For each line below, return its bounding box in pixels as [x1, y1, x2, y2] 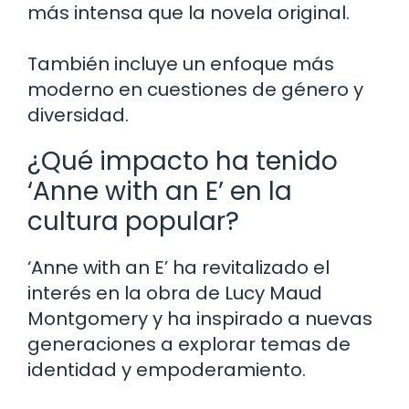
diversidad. [27, 101, 129, 128]
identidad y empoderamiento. [27, 356, 306, 383]
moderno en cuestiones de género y [27, 76, 363, 102]
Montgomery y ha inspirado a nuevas [27, 305, 372, 331]
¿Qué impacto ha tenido [27, 142, 338, 179]
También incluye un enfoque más [27, 50, 334, 77]
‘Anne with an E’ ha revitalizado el [27, 254, 330, 280]
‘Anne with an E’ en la [27, 173, 292, 209]
